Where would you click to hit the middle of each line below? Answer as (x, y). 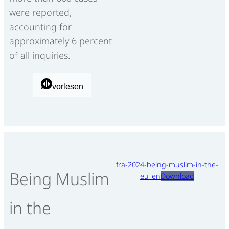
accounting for (40, 27)
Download (177, 176)
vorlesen (67, 87)
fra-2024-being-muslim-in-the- (167, 165)
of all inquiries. (40, 55)
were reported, (40, 13)
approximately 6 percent (61, 41)
